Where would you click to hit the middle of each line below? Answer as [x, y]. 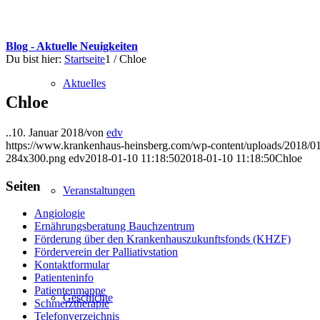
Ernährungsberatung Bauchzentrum [114, 226]
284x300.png [36, 158]
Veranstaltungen [99, 190]
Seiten [23, 186]
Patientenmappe [70, 291]
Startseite [85, 59]
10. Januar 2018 [47, 132]
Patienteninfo [64, 278]
